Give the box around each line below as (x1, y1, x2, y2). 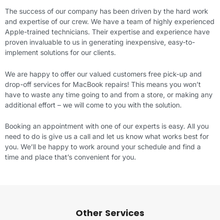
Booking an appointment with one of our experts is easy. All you (5, 121, 209, 130)
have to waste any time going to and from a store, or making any (5, 90, 213, 99)
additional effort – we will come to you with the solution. (5, 100, 182, 109)
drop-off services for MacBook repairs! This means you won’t (5, 80, 201, 88)
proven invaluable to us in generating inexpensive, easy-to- (5, 38, 195, 47)
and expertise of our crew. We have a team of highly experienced (5, 17, 215, 26)
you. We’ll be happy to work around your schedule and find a (5, 142, 201, 151)
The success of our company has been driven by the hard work (5, 7, 208, 16)
